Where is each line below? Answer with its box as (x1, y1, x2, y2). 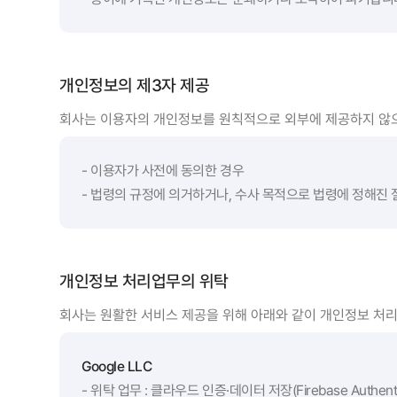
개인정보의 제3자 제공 (59, 74, 210, 96)
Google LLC (82, 357, 152, 375)
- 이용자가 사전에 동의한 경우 (82, 161, 245, 179)
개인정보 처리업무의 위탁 (59, 270, 229, 292)
